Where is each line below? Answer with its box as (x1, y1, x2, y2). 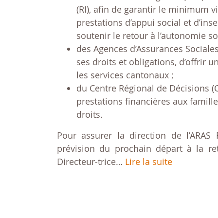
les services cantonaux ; (76, 69, 174, 81)
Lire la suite (125, 155, 172, 167)
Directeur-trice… (57, 155, 125, 167)
